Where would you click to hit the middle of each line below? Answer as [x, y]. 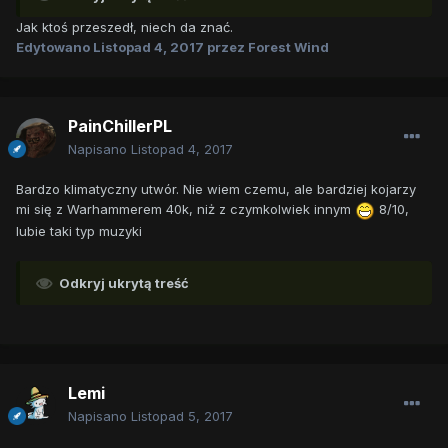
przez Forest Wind [266, 47]
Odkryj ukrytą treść [124, 282]
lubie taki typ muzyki [79, 230]
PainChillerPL [120, 126]
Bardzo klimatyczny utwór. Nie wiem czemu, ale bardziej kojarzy [216, 189]
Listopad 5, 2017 [182, 416]
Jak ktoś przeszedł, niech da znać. [124, 27]
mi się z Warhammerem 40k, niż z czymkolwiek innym [185, 209]
